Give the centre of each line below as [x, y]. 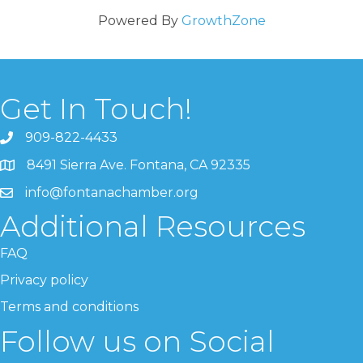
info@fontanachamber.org [112, 192]
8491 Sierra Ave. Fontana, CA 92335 [139, 164]
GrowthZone [223, 20]
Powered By [139, 20]
